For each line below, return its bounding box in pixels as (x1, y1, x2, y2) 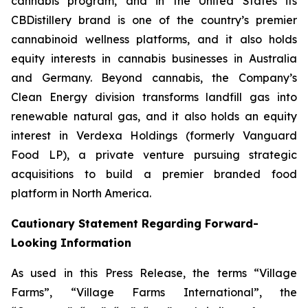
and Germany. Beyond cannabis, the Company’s (11, 71, 297, 85)
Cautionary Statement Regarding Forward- (11, 217, 258, 230)
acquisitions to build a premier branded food (11, 167, 297, 181)
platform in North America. (11, 186, 151, 200)
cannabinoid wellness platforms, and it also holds (11, 32, 297, 46)
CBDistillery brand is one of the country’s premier (11, 13, 297, 27)
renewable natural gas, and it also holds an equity (11, 109, 297, 123)
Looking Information (11, 236, 131, 250)
